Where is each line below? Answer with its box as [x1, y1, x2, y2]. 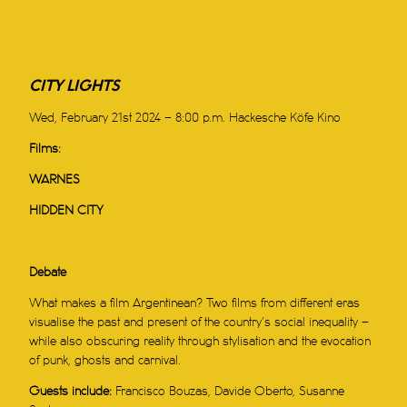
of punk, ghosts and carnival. [29, 354, 182, 367]
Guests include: [29, 385, 116, 398]
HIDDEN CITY [29, 204, 104, 217]
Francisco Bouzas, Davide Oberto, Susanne [115, 385, 345, 398]
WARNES [29, 174, 81, 186]
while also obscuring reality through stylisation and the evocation [29, 335, 372, 348]
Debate [29, 266, 67, 279]
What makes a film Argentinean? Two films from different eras [29, 297, 361, 310]
